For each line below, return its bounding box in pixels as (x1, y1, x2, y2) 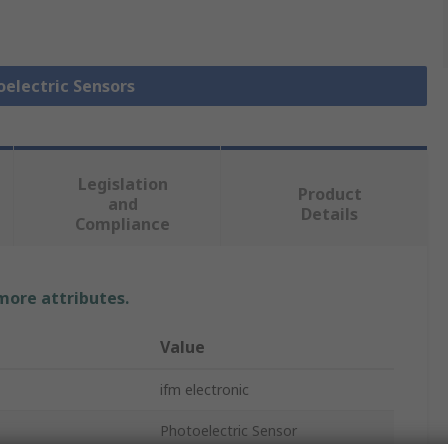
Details (301, 203, 359, 226)
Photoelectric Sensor (160, 421, 297, 441)
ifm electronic (160, 380, 249, 400)
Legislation (77, 173, 168, 196)
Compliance (75, 213, 171, 236)
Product (297, 183, 362, 206)
